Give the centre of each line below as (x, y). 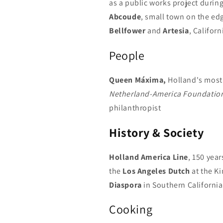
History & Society (157, 132)
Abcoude (125, 16)
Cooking (131, 209)
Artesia (176, 30)
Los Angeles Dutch (156, 171)
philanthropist (135, 108)
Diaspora (125, 185)
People (127, 55)
